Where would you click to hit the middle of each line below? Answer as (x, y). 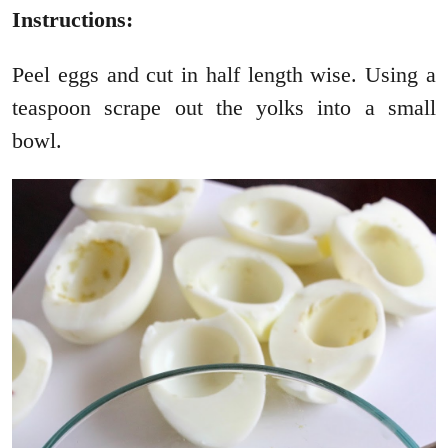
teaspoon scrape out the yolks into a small (224, 107)
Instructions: (72, 19)
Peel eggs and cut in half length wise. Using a (224, 74)
